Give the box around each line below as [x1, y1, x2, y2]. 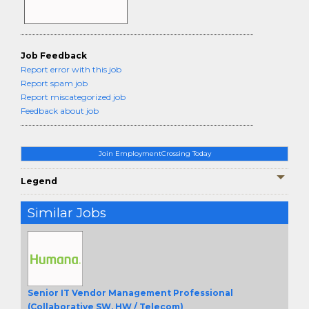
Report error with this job [21, 64, 121, 74]
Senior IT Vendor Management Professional [28, 288, 233, 298]
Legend [21, 176, 57, 186]
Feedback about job [21, 106, 99, 116]
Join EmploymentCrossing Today [98, 149, 211, 158]
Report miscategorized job [21, 92, 126, 102]
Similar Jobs [28, 205, 106, 221]
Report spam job [21, 78, 88, 88]
